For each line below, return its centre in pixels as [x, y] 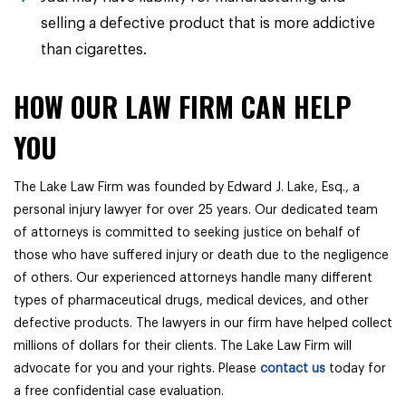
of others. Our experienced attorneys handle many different [193, 278]
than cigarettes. [94, 50]
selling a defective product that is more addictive [208, 24]
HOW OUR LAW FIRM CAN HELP [183, 106]
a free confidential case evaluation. [119, 391]
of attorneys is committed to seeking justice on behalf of [187, 233]
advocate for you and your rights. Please [137, 369]
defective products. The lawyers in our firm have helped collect [203, 324]
